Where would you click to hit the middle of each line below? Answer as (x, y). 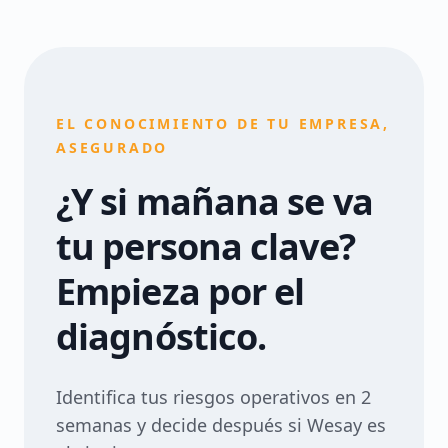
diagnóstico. (161, 336)
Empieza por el (180, 291)
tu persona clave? (205, 246)
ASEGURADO (112, 147)
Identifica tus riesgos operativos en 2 (213, 397)
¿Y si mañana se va (214, 201)
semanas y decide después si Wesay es (221, 425)
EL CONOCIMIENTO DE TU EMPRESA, (223, 123)
